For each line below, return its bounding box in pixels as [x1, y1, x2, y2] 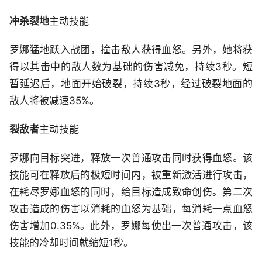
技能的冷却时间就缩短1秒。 [9, 237, 133, 249]
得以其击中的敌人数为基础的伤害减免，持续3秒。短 [9, 61, 253, 73]
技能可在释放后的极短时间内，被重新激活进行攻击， [9, 169, 253, 181]
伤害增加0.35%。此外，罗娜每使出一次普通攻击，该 [9, 220, 253, 232]
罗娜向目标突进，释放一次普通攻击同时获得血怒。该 [9, 152, 253, 164]
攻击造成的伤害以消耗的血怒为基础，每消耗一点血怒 [9, 203, 253, 215]
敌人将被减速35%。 [9, 95, 99, 107]
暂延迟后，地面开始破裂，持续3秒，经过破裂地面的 [9, 78, 253, 90]
